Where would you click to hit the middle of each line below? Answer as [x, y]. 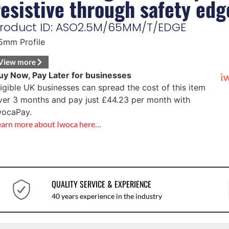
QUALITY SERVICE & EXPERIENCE [101, 184]
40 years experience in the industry [107, 196]
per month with [159, 99]
